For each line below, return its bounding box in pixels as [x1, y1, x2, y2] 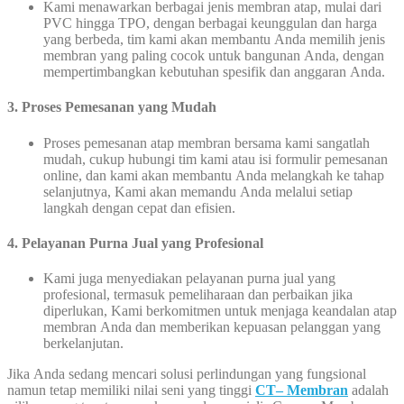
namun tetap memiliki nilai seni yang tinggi [7, 382, 255, 399]
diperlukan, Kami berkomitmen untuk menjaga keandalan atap [43, 303, 397, 319]
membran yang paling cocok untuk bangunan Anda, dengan [43, 48, 384, 64]
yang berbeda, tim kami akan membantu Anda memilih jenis [43, 32, 385, 48]
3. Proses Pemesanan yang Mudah [7, 99, 216, 115]
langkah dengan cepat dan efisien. [43, 199, 235, 216]
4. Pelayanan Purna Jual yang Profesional [7, 234, 263, 251]
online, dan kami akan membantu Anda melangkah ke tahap [43, 167, 384, 183]
